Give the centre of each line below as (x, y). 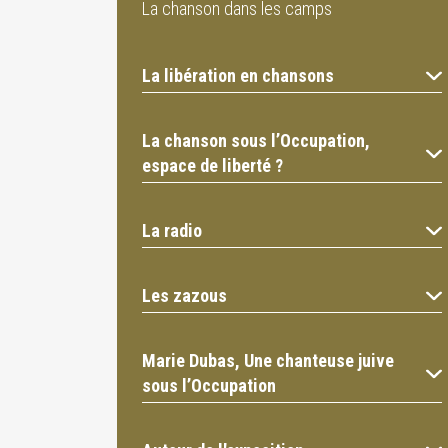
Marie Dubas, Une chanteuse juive (268, 361)
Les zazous (184, 296)
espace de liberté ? (212, 166)
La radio (172, 231)
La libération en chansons (238, 76)
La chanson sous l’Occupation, (256, 141)
